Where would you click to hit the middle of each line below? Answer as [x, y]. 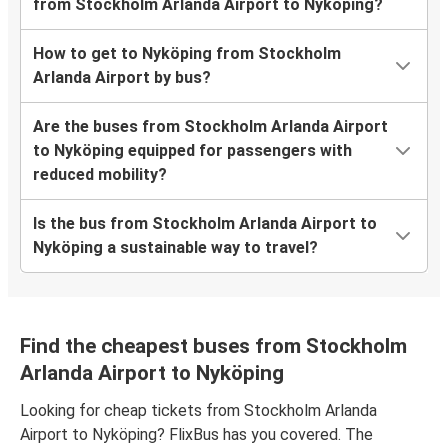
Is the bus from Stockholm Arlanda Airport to [205, 224]
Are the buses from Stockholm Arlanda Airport [210, 127]
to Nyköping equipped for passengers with [192, 151]
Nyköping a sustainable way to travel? [175, 248]
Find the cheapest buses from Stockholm [213, 346]
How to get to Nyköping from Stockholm [187, 54]
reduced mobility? [100, 175]
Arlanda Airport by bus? [122, 78]
